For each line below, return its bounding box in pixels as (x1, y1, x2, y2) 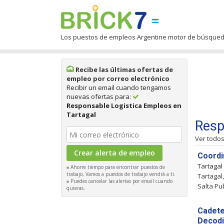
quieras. (66, 184, 85, 191)
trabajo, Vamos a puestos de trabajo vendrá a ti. (66, 170, 175, 177)
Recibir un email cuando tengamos (66, 83, 171, 92)
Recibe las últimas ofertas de (74, 65, 173, 74)
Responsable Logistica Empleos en (66, 101, 181, 110)
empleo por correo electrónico (66, 74, 169, 83)
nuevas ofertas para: (66, 92, 132, 101)
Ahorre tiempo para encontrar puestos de (69, 163, 165, 170)
